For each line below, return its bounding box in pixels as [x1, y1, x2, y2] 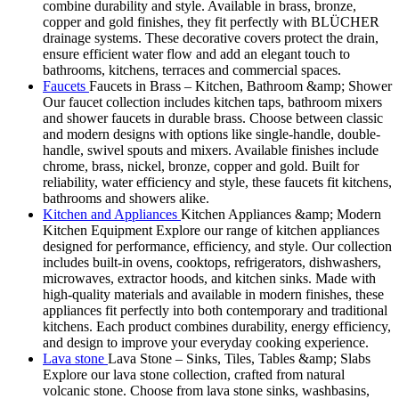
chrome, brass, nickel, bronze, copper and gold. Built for [43, 158, 359, 174]
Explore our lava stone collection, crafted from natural [43, 366, 345, 382]
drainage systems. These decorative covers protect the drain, [43, 29, 379, 45]
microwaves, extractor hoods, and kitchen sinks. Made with [43, 270, 376, 286]
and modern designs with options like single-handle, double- [43, 126, 380, 142]
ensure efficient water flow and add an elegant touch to [43, 45, 350, 61]
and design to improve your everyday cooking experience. [43, 334, 369, 350]
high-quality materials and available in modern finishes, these [43, 286, 384, 302]
